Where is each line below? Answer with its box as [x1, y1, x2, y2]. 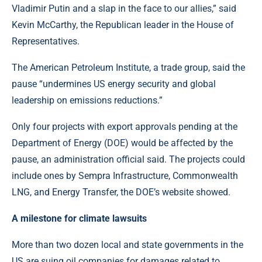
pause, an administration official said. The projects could [12, 154, 245, 166]
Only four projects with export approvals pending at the [12, 121, 237, 133]
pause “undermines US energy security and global [12, 78, 216, 90]
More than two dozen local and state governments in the [12, 239, 243, 251]
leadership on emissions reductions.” [12, 95, 163, 106]
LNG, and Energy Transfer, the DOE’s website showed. [12, 187, 230, 198]
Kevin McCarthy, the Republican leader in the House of [12, 19, 234, 31]
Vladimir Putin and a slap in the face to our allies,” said [12, 3, 236, 15]
